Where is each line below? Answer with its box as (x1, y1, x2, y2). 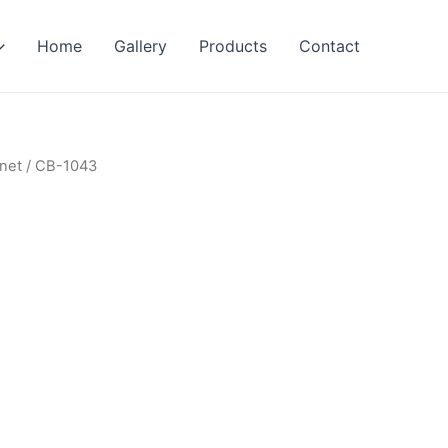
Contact (299, 36, 360, 56)
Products (199, 36, 267, 56)
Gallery (114, 36, 167, 56)
